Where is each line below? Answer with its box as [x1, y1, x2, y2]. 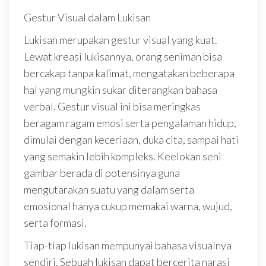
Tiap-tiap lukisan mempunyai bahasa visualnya [24, 239, 232, 252]
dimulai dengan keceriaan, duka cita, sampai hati [24, 133, 239, 146]
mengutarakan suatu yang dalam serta [24, 183, 194, 196]
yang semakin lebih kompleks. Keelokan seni [24, 150, 221, 163]
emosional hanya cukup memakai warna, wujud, [24, 199, 232, 213]
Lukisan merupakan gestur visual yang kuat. [24, 33, 217, 46]
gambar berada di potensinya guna [24, 166, 180, 179]
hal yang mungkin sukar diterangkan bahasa [24, 83, 217, 96]
